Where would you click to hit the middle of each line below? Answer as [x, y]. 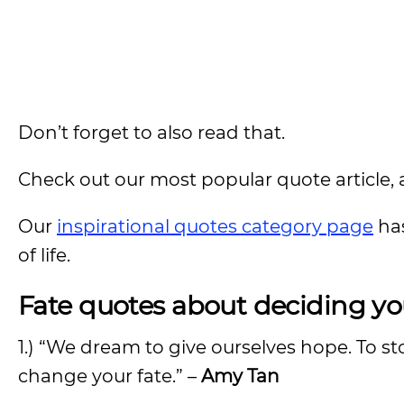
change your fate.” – [110, 376]
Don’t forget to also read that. [151, 133]
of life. [44, 255]
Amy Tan [240, 376]
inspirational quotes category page [215, 226]
